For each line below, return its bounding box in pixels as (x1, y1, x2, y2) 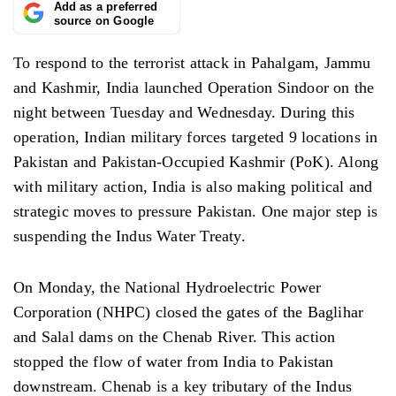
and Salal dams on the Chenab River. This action (13, 327, 336, 346)
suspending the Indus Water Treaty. (13, 226, 246, 245)
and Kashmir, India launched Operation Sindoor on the (13, 78, 375, 96)
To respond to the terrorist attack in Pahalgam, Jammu (13, 53, 371, 72)
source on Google (53, 14, 155, 27)
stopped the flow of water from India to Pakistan (13, 352, 334, 370)
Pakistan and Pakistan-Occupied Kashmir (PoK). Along (13, 152, 379, 171)
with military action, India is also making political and (13, 177, 373, 195)
